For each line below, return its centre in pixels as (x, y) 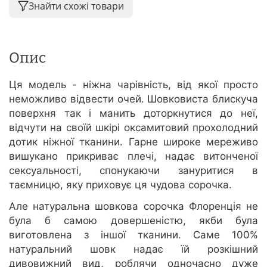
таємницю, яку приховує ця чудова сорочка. (120, 185)
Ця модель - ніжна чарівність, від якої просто (133, 85)
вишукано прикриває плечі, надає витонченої (133, 156)
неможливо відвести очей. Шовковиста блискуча (133, 99)
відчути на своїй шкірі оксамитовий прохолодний (133, 128)
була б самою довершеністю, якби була (133, 221)
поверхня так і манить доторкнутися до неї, (133, 114)
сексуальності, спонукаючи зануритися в (133, 171)
